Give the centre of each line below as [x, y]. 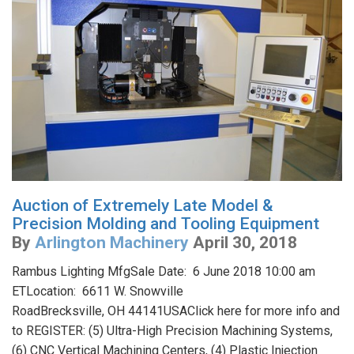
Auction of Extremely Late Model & [143, 205]
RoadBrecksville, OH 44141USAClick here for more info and [176, 311]
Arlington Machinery [112, 242]
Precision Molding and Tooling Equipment [166, 223]
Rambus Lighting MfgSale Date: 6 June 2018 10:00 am [164, 271]
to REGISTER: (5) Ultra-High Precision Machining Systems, [172, 330]
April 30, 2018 [245, 242]
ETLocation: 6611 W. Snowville [98, 291]
